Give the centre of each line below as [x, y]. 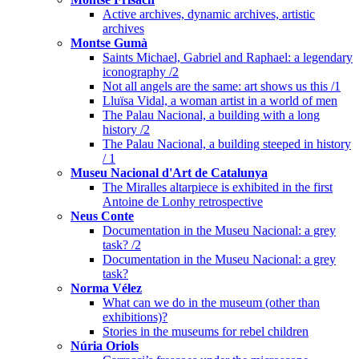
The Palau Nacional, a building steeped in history [227, 143]
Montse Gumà [109, 42]
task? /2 [122, 244]
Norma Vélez [106, 288]
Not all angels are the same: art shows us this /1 [222, 86]
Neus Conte [102, 216]
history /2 [126, 129]
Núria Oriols [105, 345]
